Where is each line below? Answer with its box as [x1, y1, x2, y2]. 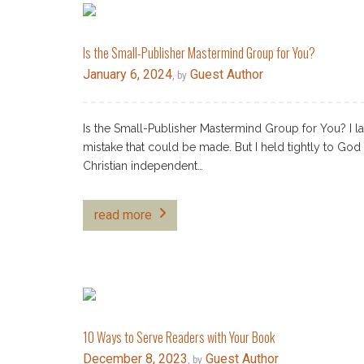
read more [94, 207, 152, 223]
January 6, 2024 [83, 67, 172, 83]
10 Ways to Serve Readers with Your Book [83, 327, 275, 348]
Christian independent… [83, 159, 203, 173]
